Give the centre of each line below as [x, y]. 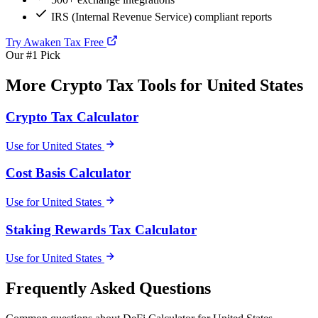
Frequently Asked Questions [108, 289]
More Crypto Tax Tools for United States [154, 85]
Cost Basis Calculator [68, 173]
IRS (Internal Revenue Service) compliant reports [161, 17]
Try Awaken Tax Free [55, 43]
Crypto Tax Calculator [72, 116]
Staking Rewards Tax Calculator [101, 229]
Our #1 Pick [33, 55]
